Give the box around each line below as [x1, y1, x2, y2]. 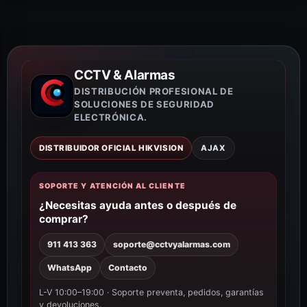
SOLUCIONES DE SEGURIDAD [74, 98, 215, 110]
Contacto [108, 262, 147, 273]
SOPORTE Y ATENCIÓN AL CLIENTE [39, 181, 186, 191]
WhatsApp [47, 262, 92, 273]
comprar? [39, 212, 88, 225]
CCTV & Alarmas [74, 66, 175, 83]
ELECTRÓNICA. [74, 111, 147, 123]
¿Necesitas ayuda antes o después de [39, 198, 236, 212]
